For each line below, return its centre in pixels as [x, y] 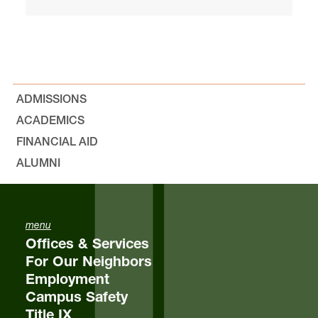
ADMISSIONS [51, 99]
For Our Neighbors [89, 261]
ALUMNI [38, 163]
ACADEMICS [50, 120]
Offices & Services [87, 243]
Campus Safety [77, 297]
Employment [67, 279]
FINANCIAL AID [57, 141]
